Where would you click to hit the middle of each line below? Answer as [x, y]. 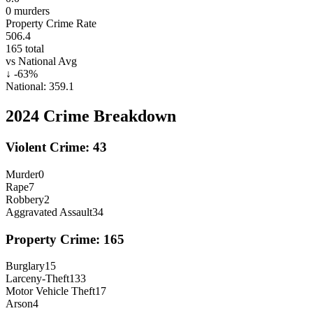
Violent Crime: [49, 147]
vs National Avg [41, 61]
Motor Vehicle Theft [50, 291]
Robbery [25, 199]
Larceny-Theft [37, 279]
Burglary [25, 266]
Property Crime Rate [51, 24]
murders [30, 11]
